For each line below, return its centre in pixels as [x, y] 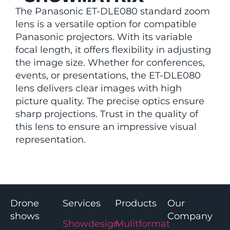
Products [136, 204]
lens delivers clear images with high [99, 88]
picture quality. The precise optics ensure [110, 101]
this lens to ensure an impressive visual [106, 127]
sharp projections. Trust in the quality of [107, 114]
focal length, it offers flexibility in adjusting [113, 50]
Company [190, 216]
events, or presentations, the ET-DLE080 [108, 75]
